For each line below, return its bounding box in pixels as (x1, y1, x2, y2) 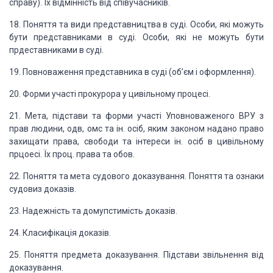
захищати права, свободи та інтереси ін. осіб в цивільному (9, 136, 264, 146)
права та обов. (74, 149, 135, 159)
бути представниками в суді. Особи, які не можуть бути (9, 32, 264, 42)
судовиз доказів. (9, 184, 76, 194)
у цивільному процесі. (121, 89, 210, 99)
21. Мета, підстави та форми (9, 111, 133, 121)
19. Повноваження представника (9, 67, 143, 77)
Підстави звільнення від (160, 250, 264, 260)
